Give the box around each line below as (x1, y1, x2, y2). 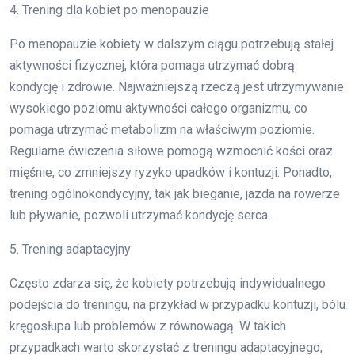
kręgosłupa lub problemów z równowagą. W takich (10, 319, 286, 334)
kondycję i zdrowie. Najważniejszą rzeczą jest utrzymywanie (10, 79, 344, 95)
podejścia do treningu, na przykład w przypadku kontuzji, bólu (10, 297, 345, 313)
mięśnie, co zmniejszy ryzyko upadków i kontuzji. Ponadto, (10, 165, 332, 181)
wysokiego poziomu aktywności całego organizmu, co (10, 101, 307, 116)
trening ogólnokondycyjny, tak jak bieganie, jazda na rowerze (10, 186, 340, 202)
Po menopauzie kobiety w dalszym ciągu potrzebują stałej (10, 36, 334, 52)
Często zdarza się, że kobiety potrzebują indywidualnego (10, 276, 326, 292)
